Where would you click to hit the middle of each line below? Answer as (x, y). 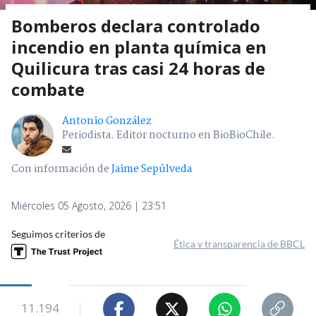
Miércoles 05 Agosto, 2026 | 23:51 (89, 206)
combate (48, 90)
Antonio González (107, 122)
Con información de (60, 170)
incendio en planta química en (139, 47)
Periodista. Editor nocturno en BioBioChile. (169, 136)
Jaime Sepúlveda (152, 170)
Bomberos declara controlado (136, 26)
